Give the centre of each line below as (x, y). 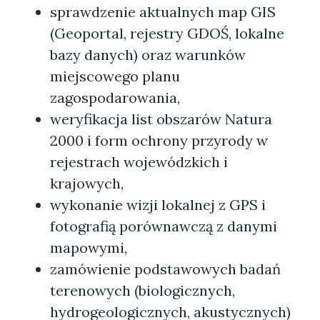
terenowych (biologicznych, (142, 290)
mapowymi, (89, 247)
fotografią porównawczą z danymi (164, 226)
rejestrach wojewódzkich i (139, 162)
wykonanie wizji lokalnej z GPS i (158, 205)
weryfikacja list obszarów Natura (161, 119)
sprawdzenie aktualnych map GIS (163, 12)
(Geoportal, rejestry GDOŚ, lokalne (167, 33)
